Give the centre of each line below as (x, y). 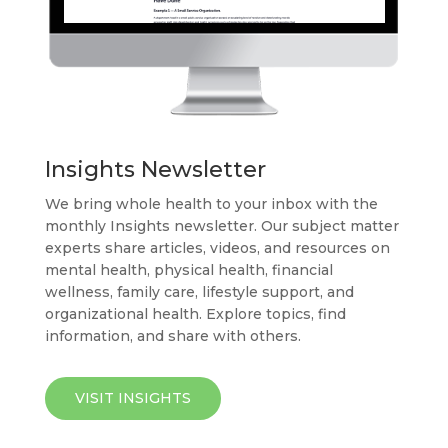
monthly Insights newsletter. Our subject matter (221, 225)
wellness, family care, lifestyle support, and (199, 291)
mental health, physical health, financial (188, 269)
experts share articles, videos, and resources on (217, 247)
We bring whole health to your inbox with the (211, 203)
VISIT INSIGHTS (132, 397)
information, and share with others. (172, 335)
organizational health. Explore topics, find (195, 313)
